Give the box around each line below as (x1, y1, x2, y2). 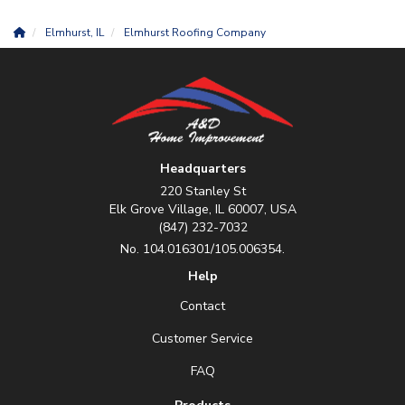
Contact (180, 297, 225, 315)
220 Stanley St (159, 183, 246, 200)
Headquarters (159, 160, 246, 177)
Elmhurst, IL (45, 24, 104, 40)
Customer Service (152, 330, 253, 347)
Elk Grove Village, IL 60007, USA (108, 201, 297, 218)
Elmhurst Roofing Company (124, 24, 266, 40)
